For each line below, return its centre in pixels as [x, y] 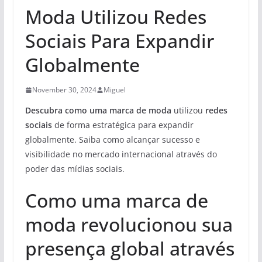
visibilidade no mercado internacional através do [121, 154]
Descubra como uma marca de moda [98, 110]
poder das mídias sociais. [75, 169]
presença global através [130, 248]
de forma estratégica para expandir [123, 125]
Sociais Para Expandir [119, 41]
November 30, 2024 [64, 90]
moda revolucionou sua [129, 224]
